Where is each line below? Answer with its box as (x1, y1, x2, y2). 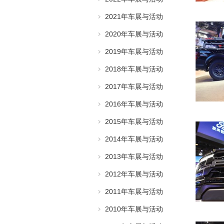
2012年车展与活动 (105, 170, 163, 178)
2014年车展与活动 (105, 135, 163, 143)
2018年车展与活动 (105, 65, 163, 73)
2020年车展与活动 (105, 30, 163, 38)
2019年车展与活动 (105, 47, 163, 55)
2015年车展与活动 (105, 117, 163, 125)
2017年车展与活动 (105, 82, 163, 90)
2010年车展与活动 (105, 205, 163, 213)
